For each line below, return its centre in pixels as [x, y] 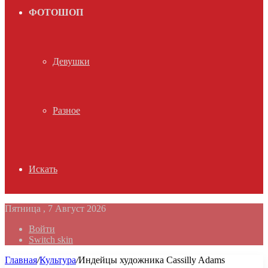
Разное [66, 110]
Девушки [71, 61]
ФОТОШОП [56, 12]
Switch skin [51, 240]
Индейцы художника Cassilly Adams [152, 260]
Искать [43, 169]
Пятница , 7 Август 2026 [55, 208]
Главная [21, 260]
